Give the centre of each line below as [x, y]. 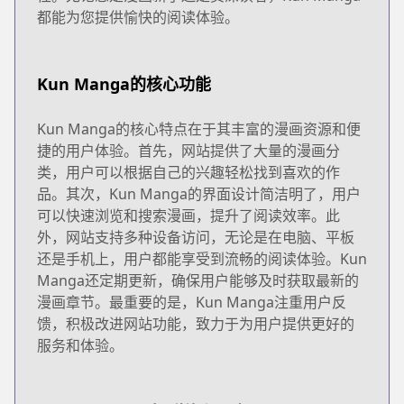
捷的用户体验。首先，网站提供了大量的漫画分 [188, 150]
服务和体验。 [80, 345]
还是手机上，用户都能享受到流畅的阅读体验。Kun [202, 258]
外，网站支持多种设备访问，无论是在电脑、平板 [196, 237]
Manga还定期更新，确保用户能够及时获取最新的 [198, 280]
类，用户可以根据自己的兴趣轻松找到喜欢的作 [188, 172]
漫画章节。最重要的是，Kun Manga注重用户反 [192, 302]
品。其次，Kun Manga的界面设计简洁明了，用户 [199, 193]
